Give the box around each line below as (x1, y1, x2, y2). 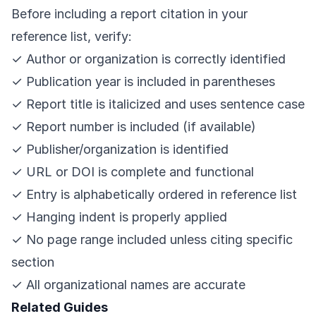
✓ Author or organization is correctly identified (11, 51, 286, 67)
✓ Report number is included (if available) (11, 119, 256, 135)
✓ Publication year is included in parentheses (11, 74, 275, 90)
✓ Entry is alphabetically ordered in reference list (11, 187, 297, 202)
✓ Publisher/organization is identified (11, 142, 229, 157)
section (11, 255, 54, 270)
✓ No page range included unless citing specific (11, 232, 293, 248)
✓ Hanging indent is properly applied (11, 209, 227, 225)
